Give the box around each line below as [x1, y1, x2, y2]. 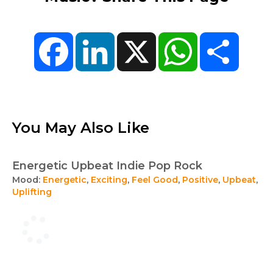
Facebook [73, 32, 119, 43]
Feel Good [132, 174, 178, 185]
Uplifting [12, 186, 52, 197]
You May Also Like [12, 119, 149, 136]
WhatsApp [197, 32, 246, 43]
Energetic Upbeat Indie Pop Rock [12, 159, 202, 172]
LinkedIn [115, 32, 154, 43]
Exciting [91, 174, 127, 185]
